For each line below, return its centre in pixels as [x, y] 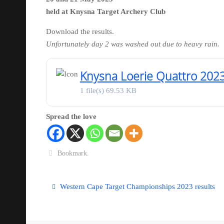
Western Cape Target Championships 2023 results [136, 186]
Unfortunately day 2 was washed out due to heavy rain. [133, 44]
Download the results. [80, 31]
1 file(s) [93, 90]
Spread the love [71, 116]
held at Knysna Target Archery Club [106, 11]
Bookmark [72, 153]
